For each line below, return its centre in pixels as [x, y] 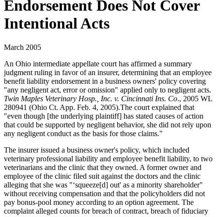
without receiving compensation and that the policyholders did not [104, 193]
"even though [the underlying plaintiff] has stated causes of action [104, 116]
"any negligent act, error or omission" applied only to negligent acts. [108, 90]
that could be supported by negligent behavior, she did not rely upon [108, 124]
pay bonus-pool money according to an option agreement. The [99, 202]
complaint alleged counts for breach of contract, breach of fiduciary [106, 211]
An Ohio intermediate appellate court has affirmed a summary [98, 63]
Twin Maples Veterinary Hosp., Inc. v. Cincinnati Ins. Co [91, 98]
